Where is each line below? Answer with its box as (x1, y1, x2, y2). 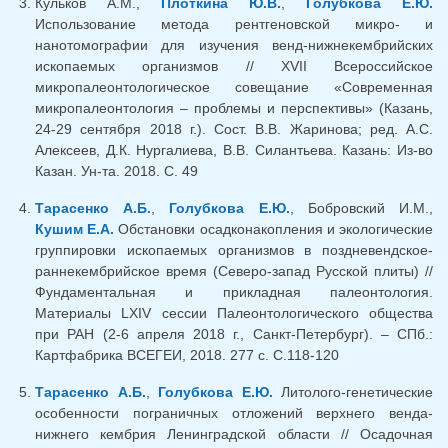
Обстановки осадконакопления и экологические (114, 220, 434, 237)
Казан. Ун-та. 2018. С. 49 (35, 162, 198, 179)
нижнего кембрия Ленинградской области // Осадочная (35, 425, 433, 442)
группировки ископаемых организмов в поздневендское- (35, 241, 433, 258)
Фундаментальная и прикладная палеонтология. (35, 283, 433, 300)
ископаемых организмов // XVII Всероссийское (35, 57, 433, 74)
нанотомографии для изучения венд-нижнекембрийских (35, 36, 433, 53)
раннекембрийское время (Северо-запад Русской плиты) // (35, 262, 433, 279)
